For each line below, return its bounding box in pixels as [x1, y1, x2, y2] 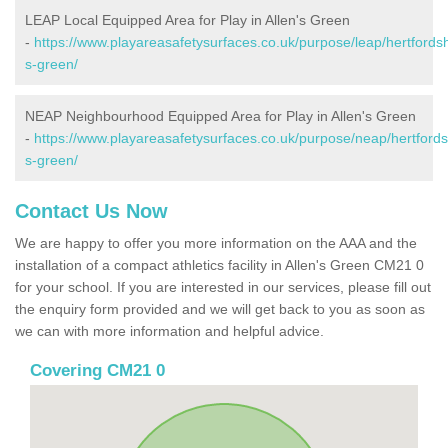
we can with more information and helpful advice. [15, 322, 328, 339]
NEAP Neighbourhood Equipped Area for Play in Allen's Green [25, 107, 416, 124]
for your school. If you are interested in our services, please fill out [15, 278, 431, 295]
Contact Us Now [15, 199, 168, 222]
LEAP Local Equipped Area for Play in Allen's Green [25, 11, 350, 28]
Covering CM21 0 [30, 360, 165, 380]
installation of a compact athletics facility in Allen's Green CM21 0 [15, 256, 424, 273]
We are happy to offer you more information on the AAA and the [15, 234, 417, 251]
